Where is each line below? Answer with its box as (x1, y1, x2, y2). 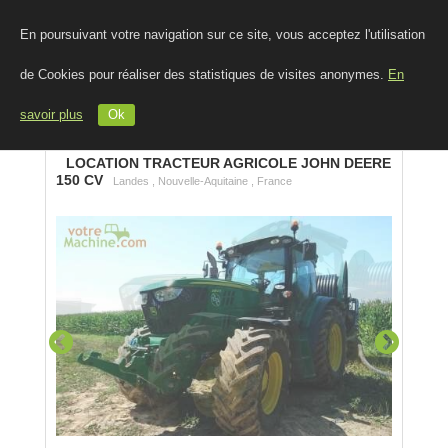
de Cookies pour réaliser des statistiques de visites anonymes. (20, 68, 388, 82)
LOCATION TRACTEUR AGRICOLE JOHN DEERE (66, 155, 391, 171)
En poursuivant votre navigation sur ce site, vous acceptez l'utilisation (20, 28, 425, 42)
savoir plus (20, 108, 83, 122)
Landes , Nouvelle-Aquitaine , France (113, 175, 292, 187)
